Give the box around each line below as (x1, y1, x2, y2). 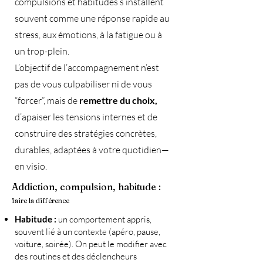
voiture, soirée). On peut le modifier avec (15, 238, 167, 250)
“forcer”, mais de (15, 95, 79, 107)
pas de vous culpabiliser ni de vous (15, 78, 152, 90)
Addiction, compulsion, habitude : (12, 181, 161, 193)
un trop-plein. (15, 45, 69, 58)
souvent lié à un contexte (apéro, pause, (15, 226, 160, 238)
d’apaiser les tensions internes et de (15, 111, 157, 123)
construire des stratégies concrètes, (15, 127, 157, 140)
